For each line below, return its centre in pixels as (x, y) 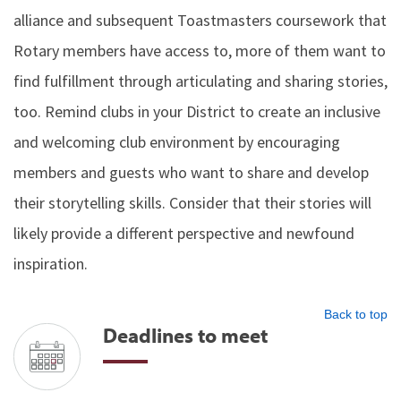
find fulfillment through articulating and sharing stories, (200, 81)
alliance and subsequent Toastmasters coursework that (200, 20)
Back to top (356, 314)
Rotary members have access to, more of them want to (200, 51)
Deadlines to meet (185, 335)
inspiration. (51, 264)
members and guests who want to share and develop (191, 172)
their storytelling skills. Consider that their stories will (192, 203)
